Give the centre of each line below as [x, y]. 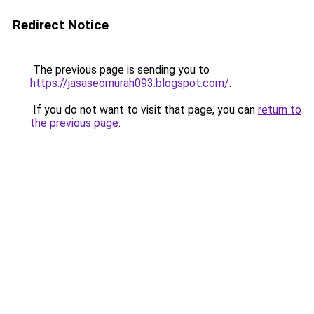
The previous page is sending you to [120, 70]
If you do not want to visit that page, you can [144, 110]
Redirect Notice [61, 25]
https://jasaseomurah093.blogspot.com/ [130, 83]
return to [280, 110]
